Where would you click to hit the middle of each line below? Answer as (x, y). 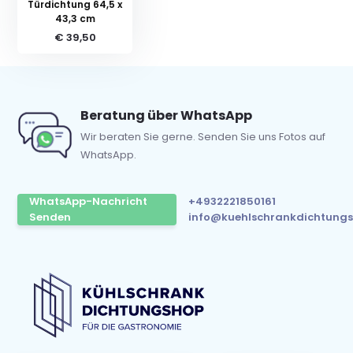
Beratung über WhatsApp (167, 115)
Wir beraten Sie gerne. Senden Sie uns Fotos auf (203, 136)
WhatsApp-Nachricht (89, 201)
